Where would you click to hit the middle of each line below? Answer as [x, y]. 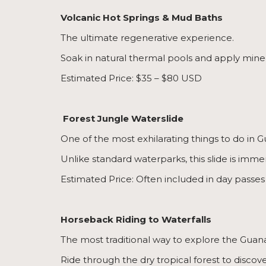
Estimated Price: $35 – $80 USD [131, 78]
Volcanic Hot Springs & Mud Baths [142, 18]
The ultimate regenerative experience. [147, 38]
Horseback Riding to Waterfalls [136, 220]
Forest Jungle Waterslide [122, 119]
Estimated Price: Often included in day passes [163, 179]
